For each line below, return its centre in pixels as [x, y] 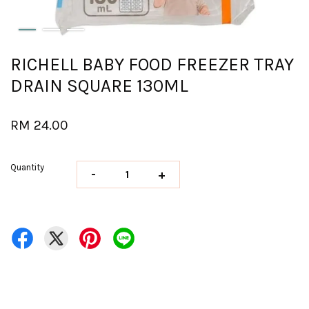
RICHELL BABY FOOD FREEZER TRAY [152, 64]
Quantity [27, 167]
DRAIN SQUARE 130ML [99, 86]
